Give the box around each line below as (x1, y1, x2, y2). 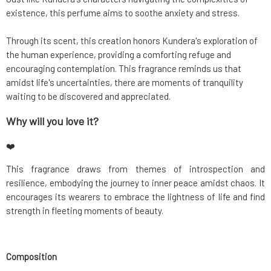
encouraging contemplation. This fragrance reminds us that (6, 63, 241, 74)
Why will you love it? (6, 114, 99, 128)
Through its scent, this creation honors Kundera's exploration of (6, 35, 258, 47)
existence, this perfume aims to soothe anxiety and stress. (6, 7, 240, 19)
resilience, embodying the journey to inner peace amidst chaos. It (6, 177, 265, 189)
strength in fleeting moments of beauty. (6, 205, 163, 217)
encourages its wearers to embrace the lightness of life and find (6, 191, 265, 203)
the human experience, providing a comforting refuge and (6, 49, 231, 60)
